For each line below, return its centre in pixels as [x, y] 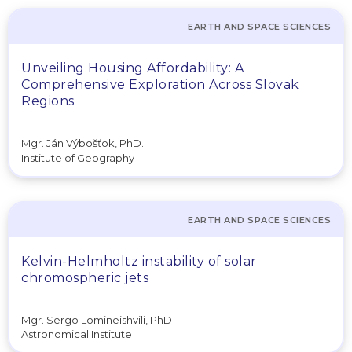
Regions [48, 101]
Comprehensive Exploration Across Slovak [160, 84]
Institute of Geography [78, 158]
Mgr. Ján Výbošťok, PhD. [82, 143]
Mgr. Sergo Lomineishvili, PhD [97, 319]
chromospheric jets [85, 277]
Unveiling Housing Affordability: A [132, 68]
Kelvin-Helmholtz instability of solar [139, 261]
